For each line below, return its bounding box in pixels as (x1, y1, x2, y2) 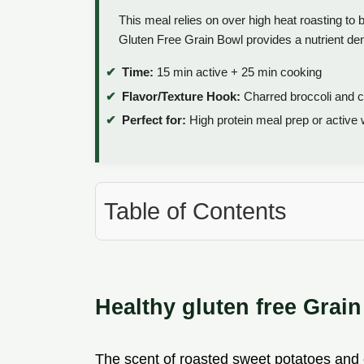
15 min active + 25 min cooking (154, 65, 322, 80)
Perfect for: (122, 113, 186, 128)
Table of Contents (104, 198, 287, 225)
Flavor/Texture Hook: (122, 89, 240, 103)
